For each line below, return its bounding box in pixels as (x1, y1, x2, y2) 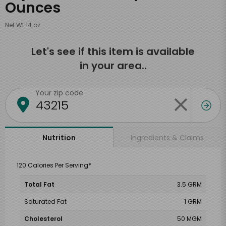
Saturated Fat (24, 197, 67, 206)
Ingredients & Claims (131, 132, 204, 143)
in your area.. (79, 59, 147, 73)
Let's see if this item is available (31, 44, 195, 59)
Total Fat (24, 180, 54, 189)
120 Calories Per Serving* (16, 161, 91, 169)
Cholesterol (24, 214, 63, 223)
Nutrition (42, 133, 76, 143)
